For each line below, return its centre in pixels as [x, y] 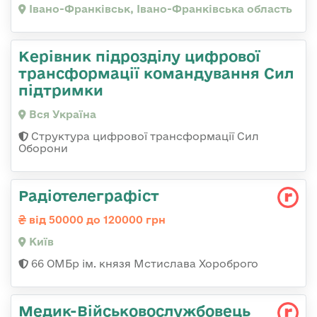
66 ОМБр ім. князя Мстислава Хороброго [143, 263]
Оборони [43, 148]
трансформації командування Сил [156, 73]
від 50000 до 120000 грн [96, 219]
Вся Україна [61, 114]
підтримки [61, 90]
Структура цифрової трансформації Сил [144, 136]
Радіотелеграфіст [89, 195]
